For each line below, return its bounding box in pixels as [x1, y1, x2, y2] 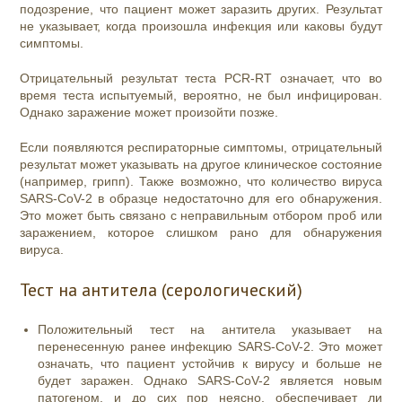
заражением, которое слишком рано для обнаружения [20, 225, 382, 240]
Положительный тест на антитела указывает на [38, 322, 382, 337]
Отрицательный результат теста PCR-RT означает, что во [20, 71, 382, 86]
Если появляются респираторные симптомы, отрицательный [20, 140, 382, 155]
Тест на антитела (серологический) [20, 278, 303, 302]
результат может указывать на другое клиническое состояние [20, 157, 382, 172]
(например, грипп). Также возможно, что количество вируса [20, 174, 382, 189]
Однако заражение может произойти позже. [20, 105, 283, 120]
